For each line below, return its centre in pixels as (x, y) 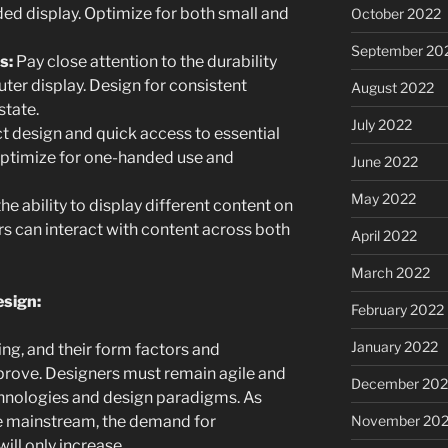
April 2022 (383, 235)
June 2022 (384, 161)
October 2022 (395, 13)
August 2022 (392, 87)
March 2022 (390, 272)
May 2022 (383, 198)
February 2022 (397, 309)
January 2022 (394, 346)
